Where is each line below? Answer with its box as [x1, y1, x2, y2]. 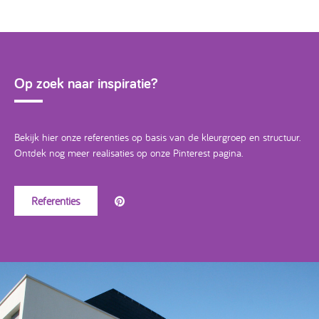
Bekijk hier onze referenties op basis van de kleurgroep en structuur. [14, 130, 300, 144]
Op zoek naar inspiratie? [14, 73, 158, 93]
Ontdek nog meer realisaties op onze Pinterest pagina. [14, 146, 243, 159]
